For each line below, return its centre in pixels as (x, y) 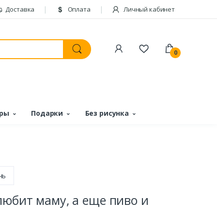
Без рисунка (107, 113)
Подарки (47, 113)
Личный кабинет (148, 9)
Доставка (19, 9)
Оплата (78, 9)
